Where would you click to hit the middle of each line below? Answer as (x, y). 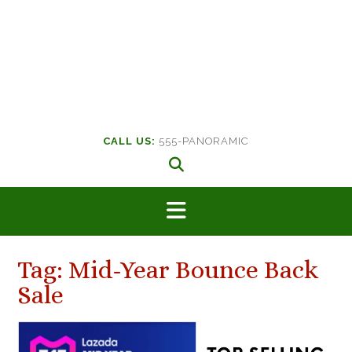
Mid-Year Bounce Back (193, 269)
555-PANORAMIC (202, 141)
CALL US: (129, 141)
